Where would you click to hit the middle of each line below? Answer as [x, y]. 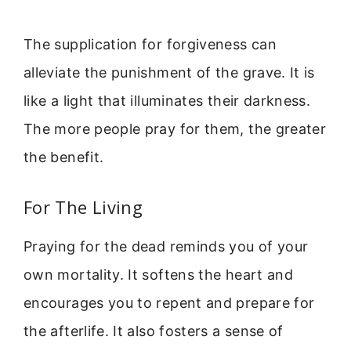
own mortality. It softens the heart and [159, 274]
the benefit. [64, 157]
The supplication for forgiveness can [150, 44]
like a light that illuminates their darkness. [167, 100]
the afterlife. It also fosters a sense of [154, 331]
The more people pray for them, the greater [175, 128]
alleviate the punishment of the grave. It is [169, 72]
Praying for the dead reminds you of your [166, 246]
